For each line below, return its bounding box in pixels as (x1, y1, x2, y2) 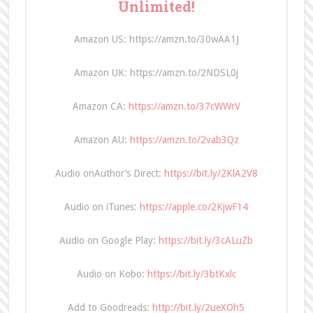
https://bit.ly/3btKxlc (147, 268, 236, 279)
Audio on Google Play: (59, 234, 159, 246)
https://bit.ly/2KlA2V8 (163, 167, 258, 179)
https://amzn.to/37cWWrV (128, 100, 240, 112)
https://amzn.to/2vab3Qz (129, 133, 239, 145)
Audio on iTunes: (64, 201, 140, 212)
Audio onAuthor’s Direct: (54, 167, 164, 179)
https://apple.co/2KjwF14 (140, 201, 249, 212)
